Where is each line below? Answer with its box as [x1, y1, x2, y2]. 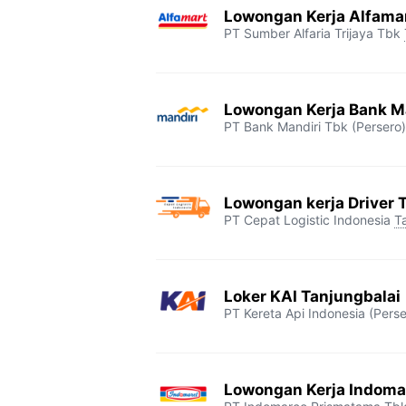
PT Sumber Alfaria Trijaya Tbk [224, 25, 401, 41]
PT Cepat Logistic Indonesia [224, 212, 391, 227]
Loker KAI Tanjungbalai [224, 287, 401, 305]
